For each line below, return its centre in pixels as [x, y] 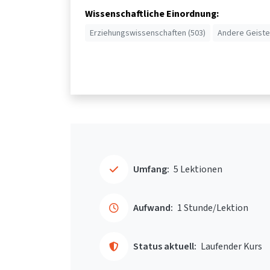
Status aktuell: [165, 246]
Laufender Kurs [231, 246]
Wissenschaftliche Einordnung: [152, 13]
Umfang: [151, 169]
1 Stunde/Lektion [213, 208]
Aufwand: [153, 208]
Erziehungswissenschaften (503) [148, 33]
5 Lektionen [198, 169]
